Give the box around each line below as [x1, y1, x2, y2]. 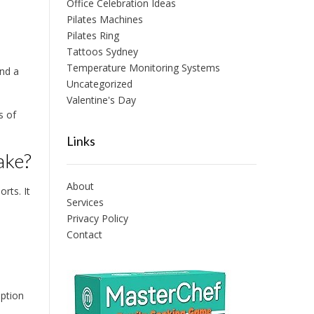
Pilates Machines [66, 12, 143, 26]
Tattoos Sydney [66, 44, 138, 58]
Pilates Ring [66, 28, 119, 42]
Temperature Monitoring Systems [66, 60, 220, 74]
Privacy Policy [66, 211, 128, 225]
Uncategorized [66, 76, 132, 90]
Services [66, 195, 104, 209]
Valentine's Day [66, 93, 136, 107]
